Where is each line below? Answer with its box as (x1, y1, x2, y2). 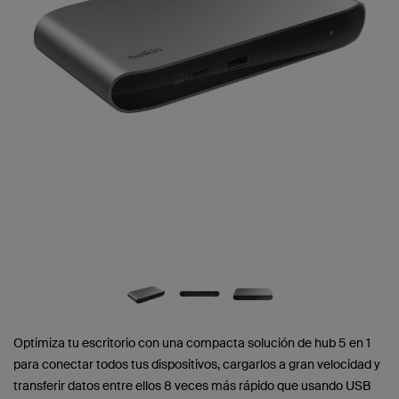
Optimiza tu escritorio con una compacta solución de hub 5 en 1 (13, 334, 370, 351)
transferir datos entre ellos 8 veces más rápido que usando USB (13, 377, 370, 394)
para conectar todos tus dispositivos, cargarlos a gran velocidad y (13, 355, 380, 372)
